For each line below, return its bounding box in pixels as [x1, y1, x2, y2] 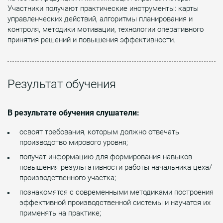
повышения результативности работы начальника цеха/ [19, 162, 212, 172]
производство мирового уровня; [19, 137, 128, 147]
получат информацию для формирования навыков [19, 152, 192, 161]
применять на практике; [19, 208, 101, 218]
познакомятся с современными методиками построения [19, 187, 214, 197]
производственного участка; [19, 173, 116, 182]
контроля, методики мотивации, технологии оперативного [7, 24, 204, 34]
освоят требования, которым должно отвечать [19, 127, 179, 136]
